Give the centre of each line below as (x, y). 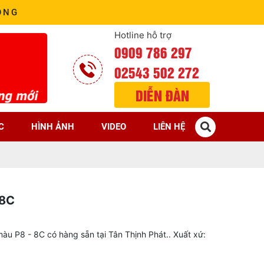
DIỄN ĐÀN (162, 95)
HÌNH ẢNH (53, 127)
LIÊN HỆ (169, 127)
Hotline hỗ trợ (143, 35)
